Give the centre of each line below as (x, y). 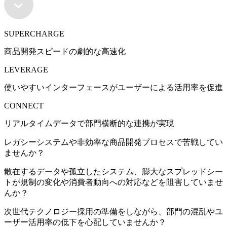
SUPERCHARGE (34, 33)
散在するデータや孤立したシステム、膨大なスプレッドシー (113, 171)
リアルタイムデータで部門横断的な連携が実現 (89, 123)
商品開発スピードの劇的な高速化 (65, 51)
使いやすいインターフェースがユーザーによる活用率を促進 (113, 87)
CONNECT (24, 105)
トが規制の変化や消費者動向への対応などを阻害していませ (113, 182)
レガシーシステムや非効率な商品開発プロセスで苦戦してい (113, 142)
